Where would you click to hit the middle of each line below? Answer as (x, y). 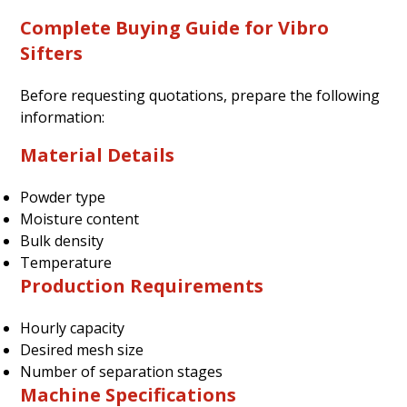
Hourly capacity (73, 328)
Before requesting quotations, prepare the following (200, 95)
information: (63, 117)
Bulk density (62, 240)
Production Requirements (142, 285)
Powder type (63, 197)
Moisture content (80, 218)
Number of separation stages (122, 371)
